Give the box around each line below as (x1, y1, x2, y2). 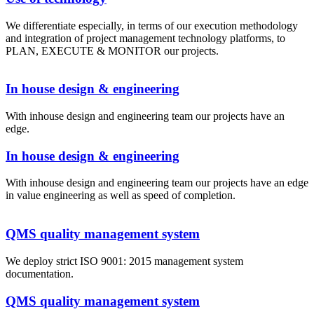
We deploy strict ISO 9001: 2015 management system (6, 254, 243, 267)
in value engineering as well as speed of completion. (6, 189, 235, 202)
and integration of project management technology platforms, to (6, 32, 285, 44)
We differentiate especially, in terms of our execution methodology (6, 19, 298, 32)
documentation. (6, 267, 74, 280)
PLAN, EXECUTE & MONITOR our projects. (6, 44, 219, 57)
